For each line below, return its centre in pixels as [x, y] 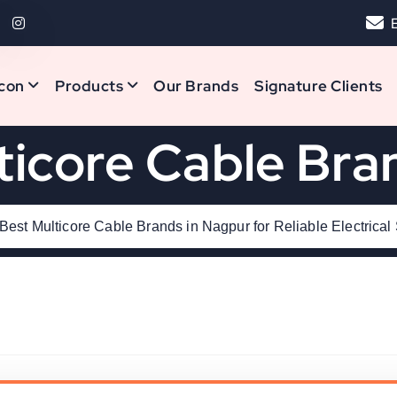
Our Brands [196, 86]
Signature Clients [319, 86]
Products [89, 86]
